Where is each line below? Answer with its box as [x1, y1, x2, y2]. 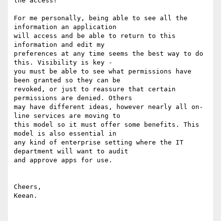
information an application [14, 23, 116, 31]
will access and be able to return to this [14, 32, 176, 40]
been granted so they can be [14, 76, 120, 84]
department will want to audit [14, 147, 128, 155]
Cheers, [14, 183, 41, 191]
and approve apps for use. [14, 156, 112, 164]
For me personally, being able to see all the [14, 14, 187, 22]
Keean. [14, 192, 37, 200]
